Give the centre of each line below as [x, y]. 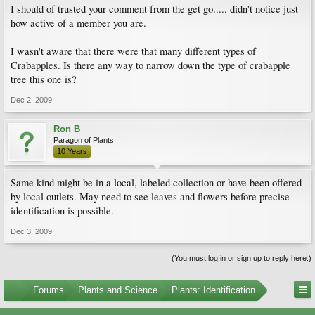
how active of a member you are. [78, 23]
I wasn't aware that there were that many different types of [133, 51]
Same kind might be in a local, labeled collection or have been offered [156, 182]
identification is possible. [62, 211]
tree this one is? [44, 79]
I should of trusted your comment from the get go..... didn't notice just [154, 9]
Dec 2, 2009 [31, 100]
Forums [49, 290]
